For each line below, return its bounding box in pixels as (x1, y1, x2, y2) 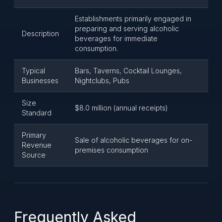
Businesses (22, 76, 58, 85)
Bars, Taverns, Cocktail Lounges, (75, 66, 182, 75)
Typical (22, 66, 45, 75)
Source (22, 151, 46, 159)
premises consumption (75, 146, 148, 154)
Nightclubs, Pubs (75, 76, 129, 85)
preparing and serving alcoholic (75, 24, 179, 33)
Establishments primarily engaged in (75, 14, 191, 23)
